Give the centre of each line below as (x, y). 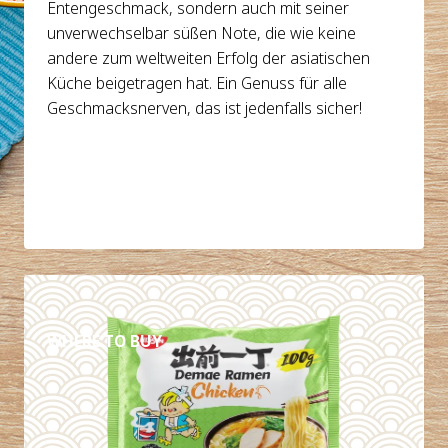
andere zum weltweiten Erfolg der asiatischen (209, 57)
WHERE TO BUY (105, 340)
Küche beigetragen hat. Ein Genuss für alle (197, 82)
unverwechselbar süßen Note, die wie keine (202, 32)
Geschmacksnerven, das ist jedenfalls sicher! (205, 107)
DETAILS (104, 293)
